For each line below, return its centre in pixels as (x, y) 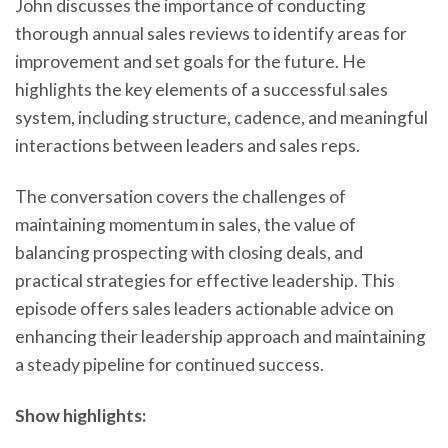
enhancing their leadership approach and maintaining (220, 336)
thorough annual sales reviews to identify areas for (211, 33)
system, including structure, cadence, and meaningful (221, 117)
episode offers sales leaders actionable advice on (204, 308)
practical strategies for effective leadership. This (205, 280)
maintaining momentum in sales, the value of (185, 224)
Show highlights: (80, 415)
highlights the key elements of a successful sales (201, 89)
